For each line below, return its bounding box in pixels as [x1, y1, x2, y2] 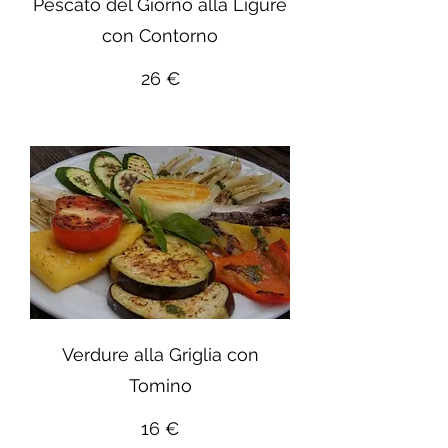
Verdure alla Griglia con [61, 344, 259, 366]
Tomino [128, 375, 192, 397]
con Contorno [102, 25, 218, 47]
